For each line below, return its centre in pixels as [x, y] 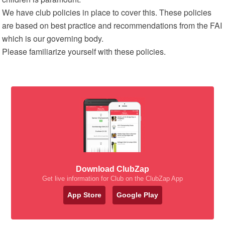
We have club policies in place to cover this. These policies [107, 12]
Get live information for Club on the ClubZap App [113, 179]
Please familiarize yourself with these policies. [84, 51]
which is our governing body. [53, 38]
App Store [84, 195]
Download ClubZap [113, 169]
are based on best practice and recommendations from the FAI [112, 25]
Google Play [137, 195]
